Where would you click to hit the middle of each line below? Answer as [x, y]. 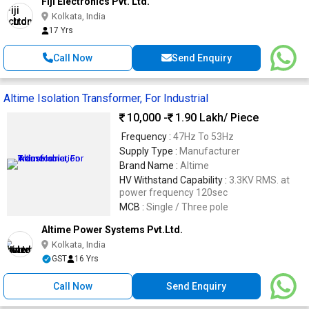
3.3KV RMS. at [259, 180]
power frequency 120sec [173, 192]
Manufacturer [210, 151]
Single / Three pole [187, 207]
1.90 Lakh [199, 118]
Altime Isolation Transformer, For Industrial [106, 98]
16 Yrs [87, 258]
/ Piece [241, 118]
